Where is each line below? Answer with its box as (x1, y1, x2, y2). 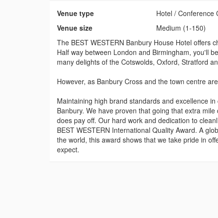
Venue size (57, 23, 92, 33)
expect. (57, 145, 79, 155)
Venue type (57, 8, 94, 18)
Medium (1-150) (156, 23, 206, 33)
